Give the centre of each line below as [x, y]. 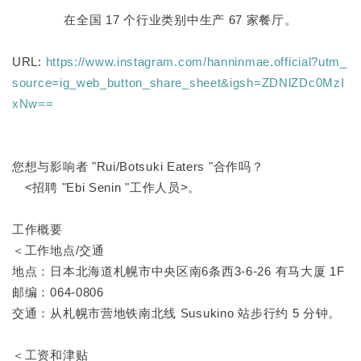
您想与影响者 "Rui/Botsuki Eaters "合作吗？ [138, 166]
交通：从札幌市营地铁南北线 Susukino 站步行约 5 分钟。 [177, 313]
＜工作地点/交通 [58, 250]
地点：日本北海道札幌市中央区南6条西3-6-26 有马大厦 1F [178, 271]
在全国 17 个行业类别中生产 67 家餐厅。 [180, 19]
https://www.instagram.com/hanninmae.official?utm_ [196, 61]
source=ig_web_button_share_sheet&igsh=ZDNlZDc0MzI [178, 82]
